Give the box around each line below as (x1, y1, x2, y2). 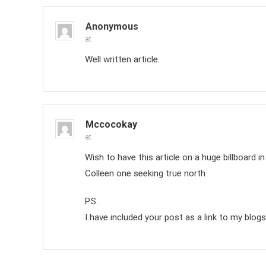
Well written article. (85, 54, 160, 65)
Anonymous (85, 21, 138, 32)
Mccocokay (85, 119, 137, 130)
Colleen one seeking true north (85, 168, 205, 179)
